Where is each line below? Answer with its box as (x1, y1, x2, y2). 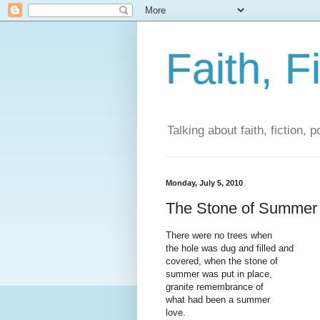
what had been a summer (166, 294, 270, 306)
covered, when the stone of (166, 256, 278, 267)
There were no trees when (166, 230, 272, 241)
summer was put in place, (166, 269, 272, 280)
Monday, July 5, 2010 (166, 179, 243, 188)
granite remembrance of (166, 281, 264, 293)
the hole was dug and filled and (166, 243, 294, 254)
